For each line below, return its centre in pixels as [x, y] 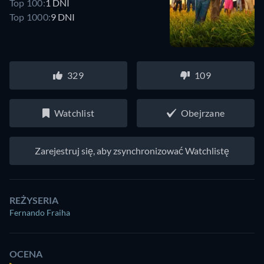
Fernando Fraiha [40, 212]
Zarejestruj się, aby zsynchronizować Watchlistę [132, 151]
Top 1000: [30, 16]
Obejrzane [203, 113]
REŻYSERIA [34, 200]
